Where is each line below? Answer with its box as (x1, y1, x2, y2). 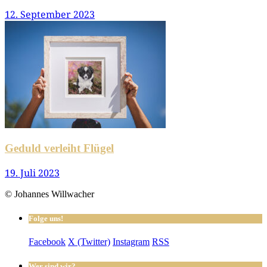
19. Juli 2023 (5, 166, 60, 179)
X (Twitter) (68, 237, 110, 247)
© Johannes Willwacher (5, 188, 94, 199)
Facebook (29, 237, 66, 247)
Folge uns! (29, 213, 63, 223)
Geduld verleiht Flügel (5, 142, 114, 154)
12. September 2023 (5, 8, 95, 21)
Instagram (113, 237, 150, 247)
